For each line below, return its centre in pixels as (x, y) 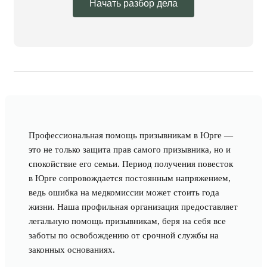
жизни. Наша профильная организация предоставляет (133, 207)
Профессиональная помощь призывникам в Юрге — (131, 135)
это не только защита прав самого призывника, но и (130, 150)
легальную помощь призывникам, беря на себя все (127, 221)
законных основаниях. (72, 250)
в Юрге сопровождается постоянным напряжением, (130, 178)
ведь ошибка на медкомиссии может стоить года (124, 193)
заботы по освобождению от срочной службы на (124, 235)
